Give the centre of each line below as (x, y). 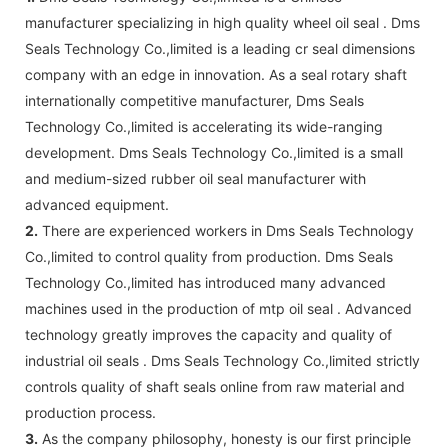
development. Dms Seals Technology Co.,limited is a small (214, 152)
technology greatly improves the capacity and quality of (208, 334)
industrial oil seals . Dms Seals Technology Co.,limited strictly (222, 360)
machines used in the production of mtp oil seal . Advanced (218, 308)
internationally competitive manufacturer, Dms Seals (194, 100)
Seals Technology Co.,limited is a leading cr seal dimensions (220, 48)
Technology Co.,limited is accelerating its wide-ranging (204, 126)
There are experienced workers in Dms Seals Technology (226, 230)
